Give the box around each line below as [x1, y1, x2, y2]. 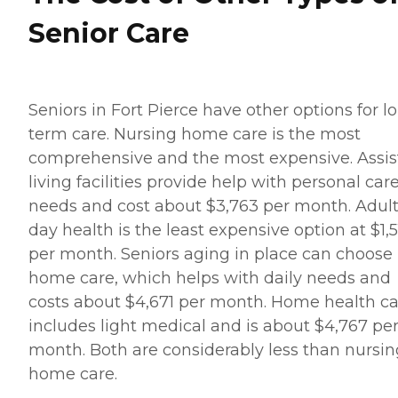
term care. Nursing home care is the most [28, 124, 361, 145]
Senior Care [28, 17, 189, 51]
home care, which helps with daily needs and [28, 268, 391, 289]
